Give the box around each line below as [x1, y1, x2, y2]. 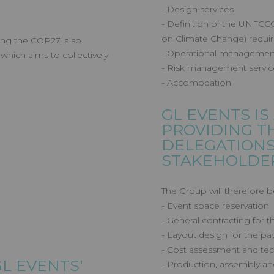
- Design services [161, 4, 234, 15]
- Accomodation [161, 77, 231, 88]
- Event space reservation [161, 200, 269, 211]
